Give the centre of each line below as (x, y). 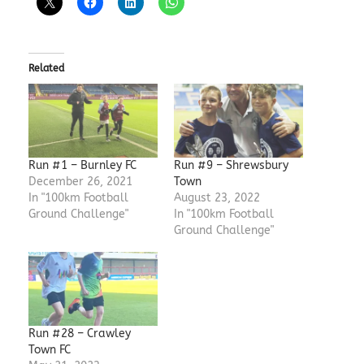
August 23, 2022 (217, 197)
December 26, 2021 (80, 181)
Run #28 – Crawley (79, 334)
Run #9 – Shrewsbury (231, 165)
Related (46, 68)
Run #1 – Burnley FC (82, 165)
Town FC (49, 350)
